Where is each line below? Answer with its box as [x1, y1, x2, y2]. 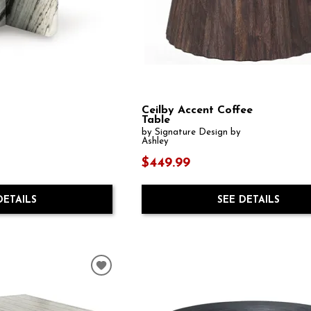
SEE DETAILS [217, 195, 280, 206]
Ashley [142, 136, 169, 146]
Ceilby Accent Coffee [142, 104, 253, 116]
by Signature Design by [142, 127, 242, 137]
